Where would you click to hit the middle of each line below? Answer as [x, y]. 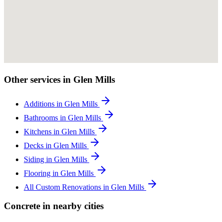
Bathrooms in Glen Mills [63, 117]
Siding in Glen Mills [56, 159]
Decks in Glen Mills [56, 145]
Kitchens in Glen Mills [60, 131]
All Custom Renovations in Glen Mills [85, 187]
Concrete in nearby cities [54, 206]
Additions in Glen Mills [62, 104]
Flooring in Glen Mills [60, 173]
